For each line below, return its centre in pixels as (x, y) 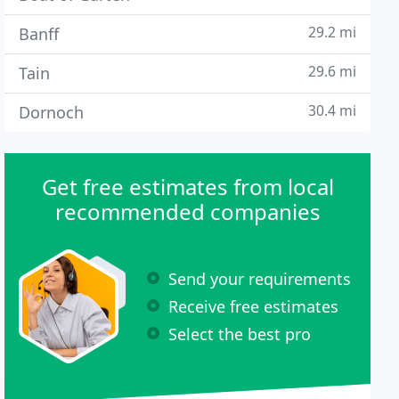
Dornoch (52, 112)
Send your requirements (260, 278)
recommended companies (187, 212)
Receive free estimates (254, 306)
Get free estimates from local (187, 187)
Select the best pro (240, 334)
